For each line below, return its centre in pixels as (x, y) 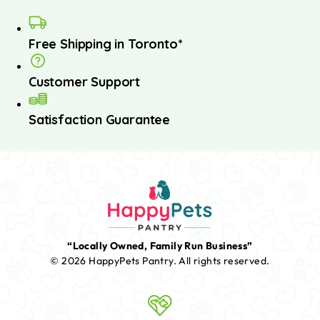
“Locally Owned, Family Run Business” (160, 246)
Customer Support (85, 81)
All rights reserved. (224, 261)
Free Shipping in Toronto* (106, 44)
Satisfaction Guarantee (100, 119)
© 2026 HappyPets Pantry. (115, 261)
